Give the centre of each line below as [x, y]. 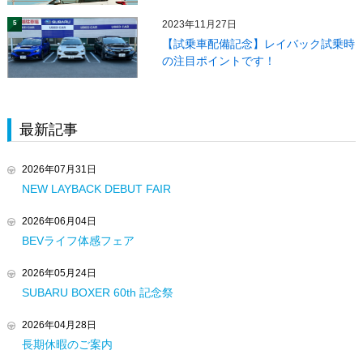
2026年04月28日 [59, 325]
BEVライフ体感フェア [78, 241]
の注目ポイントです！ [219, 61]
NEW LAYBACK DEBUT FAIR [96, 189]
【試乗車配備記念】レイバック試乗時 [259, 44]
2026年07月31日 [59, 170]
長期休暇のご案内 [67, 345]
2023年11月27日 [200, 25]
